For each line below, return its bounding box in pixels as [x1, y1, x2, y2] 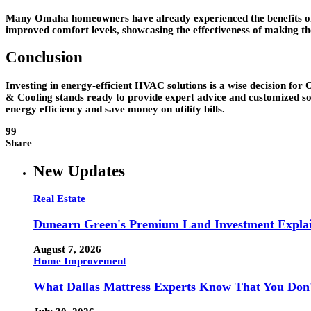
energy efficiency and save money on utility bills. [6, 103, 225, 115]
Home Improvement [33, 255, 126, 267]
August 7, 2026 [33, 244, 101, 255]
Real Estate [33, 193, 85, 205]
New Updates [33, 162, 125, 180]
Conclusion [6, 49, 83, 67]
